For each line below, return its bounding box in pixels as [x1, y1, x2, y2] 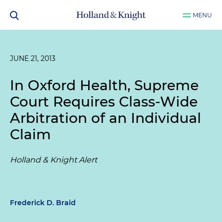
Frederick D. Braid [10, 198, 76, 207]
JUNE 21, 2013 [10, 54, 55, 63]
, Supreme [127, 77, 199, 94]
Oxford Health [28, 77, 127, 94]
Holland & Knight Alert [10, 155, 97, 165]
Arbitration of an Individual [10, 110, 201, 126]
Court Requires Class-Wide [10, 93, 198, 110]
